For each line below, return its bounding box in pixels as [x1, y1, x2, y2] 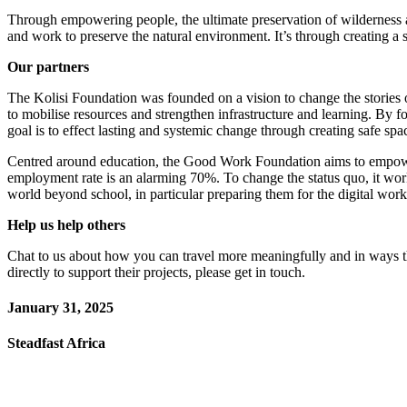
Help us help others [7, 216, 125, 233]
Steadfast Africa [7, 335, 105, 352]
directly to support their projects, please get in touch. [7, 263, 305, 280]
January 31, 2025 [7, 299, 114, 315]
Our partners [7, 58, 89, 74]
